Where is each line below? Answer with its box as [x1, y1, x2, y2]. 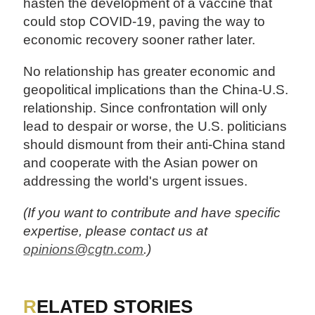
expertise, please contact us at [23, 224, 208, 238]
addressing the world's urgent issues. [23, 173, 248, 188]
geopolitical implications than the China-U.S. [23, 82, 289, 97]
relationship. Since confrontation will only [23, 100, 268, 115]
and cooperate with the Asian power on [23, 155, 259, 170]
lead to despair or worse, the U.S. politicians [23, 118, 288, 134]
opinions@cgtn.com [23, 242, 144, 257]
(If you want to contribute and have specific [23, 205, 281, 220]
